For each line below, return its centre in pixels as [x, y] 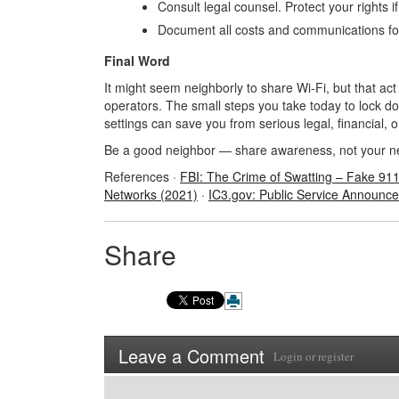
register [336, 356]
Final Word [137, 60]
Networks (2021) [151, 194]
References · [142, 176]
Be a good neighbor [162, 149]
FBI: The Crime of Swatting [258, 176]
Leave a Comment [191, 355]
